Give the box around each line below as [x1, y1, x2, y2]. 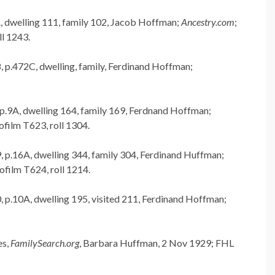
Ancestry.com [181, 16, 234, 28]
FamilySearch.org [10, 237, 79, 249]
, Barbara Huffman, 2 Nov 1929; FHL [79, 237, 234, 249]
